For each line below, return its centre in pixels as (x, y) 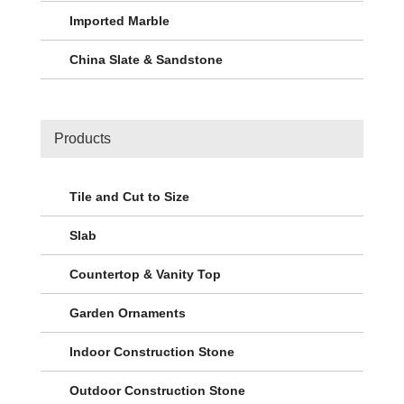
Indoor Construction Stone (152, 351)
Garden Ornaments (128, 312)
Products (83, 139)
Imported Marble (119, 21)
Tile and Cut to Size (129, 196)
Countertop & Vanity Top (145, 274)
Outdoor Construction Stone (157, 390)
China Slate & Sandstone (146, 60)
